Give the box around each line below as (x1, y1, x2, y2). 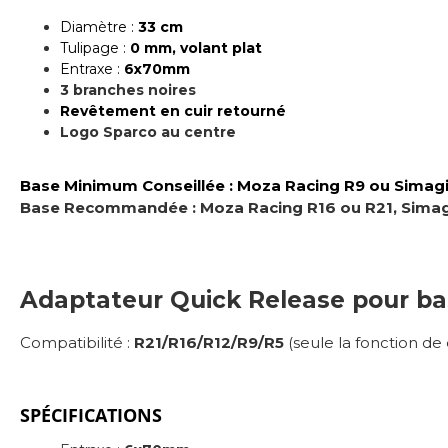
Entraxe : (60, 59, 124, 78)
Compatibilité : (20, 332, 134, 352)
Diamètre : (60, 17, 138, 36)
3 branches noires (60, 80, 196, 99)
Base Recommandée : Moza (20, 197, 248, 217)
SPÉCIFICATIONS (20, 402, 162, 427)
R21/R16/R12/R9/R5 (134, 332, 284, 352)
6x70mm (124, 59, 190, 78)
